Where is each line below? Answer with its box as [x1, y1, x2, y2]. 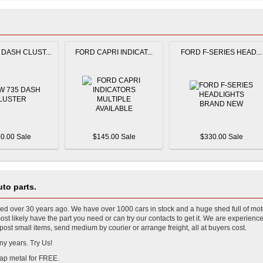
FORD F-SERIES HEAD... [181, 48, 262, 56]
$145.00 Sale [92, 133, 136, 141]
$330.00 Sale [200, 133, 243, 141]
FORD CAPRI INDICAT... [75, 48, 153, 56]
